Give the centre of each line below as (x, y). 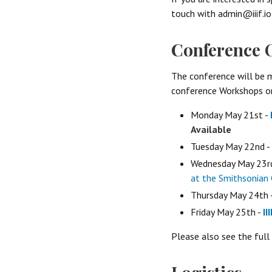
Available (211, 129)
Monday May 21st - (230, 114)
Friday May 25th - (227, 212)
